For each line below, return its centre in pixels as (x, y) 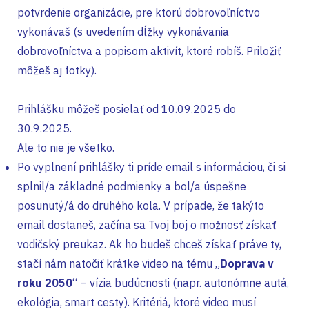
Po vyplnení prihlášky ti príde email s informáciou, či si (151, 167)
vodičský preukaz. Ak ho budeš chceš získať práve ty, (149, 244)
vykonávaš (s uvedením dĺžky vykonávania (123, 32)
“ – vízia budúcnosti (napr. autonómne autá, (181, 283)
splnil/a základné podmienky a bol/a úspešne (132, 186)
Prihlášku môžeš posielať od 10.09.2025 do (127, 109)
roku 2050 (45, 283)
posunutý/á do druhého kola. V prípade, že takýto (141, 206)
